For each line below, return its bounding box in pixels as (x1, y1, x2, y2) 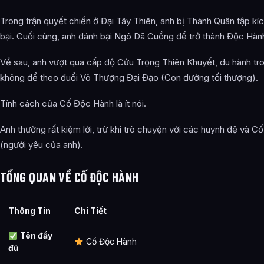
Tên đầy (19, 230, 52, 241)
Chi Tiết (74, 206, 107, 216)
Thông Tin (8, 206, 51, 216)
